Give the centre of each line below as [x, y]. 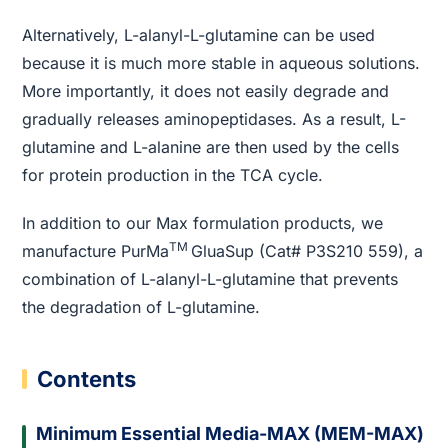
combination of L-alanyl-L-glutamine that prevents [210, 278]
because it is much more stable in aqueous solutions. [221, 62]
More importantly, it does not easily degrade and [206, 90]
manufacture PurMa [96, 250]
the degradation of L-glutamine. [141, 306]
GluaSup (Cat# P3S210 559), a [307, 250]
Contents [87, 378]
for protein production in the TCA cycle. [173, 174]
